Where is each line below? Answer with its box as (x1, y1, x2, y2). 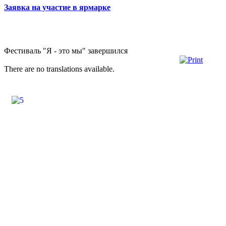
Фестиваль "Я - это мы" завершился (4, 46, 128, 55)
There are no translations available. (4, 64, 115, 73)
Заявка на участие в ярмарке (4, 3, 110, 12)
